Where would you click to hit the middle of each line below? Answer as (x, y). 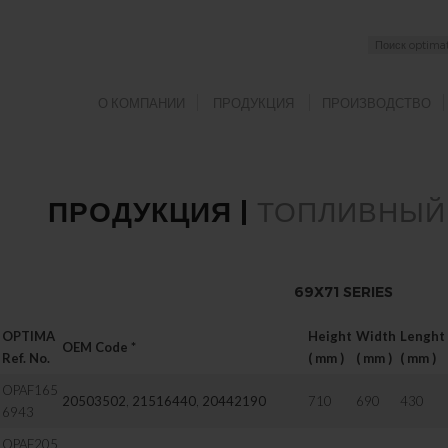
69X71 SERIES (343, 292)
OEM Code (95, 347)
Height (330, 336)
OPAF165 (30, 390)
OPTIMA (29, 336)
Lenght (423, 336)
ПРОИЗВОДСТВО (377, 103)
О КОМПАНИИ (142, 103)
